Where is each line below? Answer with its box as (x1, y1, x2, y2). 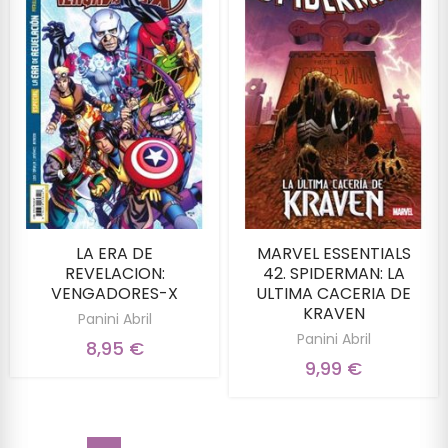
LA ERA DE (76, 242, 153, 266)
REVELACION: (64, 262, 165, 286)
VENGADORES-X (51, 282, 178, 306)
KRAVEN (302, 302, 365, 326)
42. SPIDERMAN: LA (262, 262, 405, 286)
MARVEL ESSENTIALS (256, 242, 411, 266)
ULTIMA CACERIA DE (256, 282, 411, 306)
